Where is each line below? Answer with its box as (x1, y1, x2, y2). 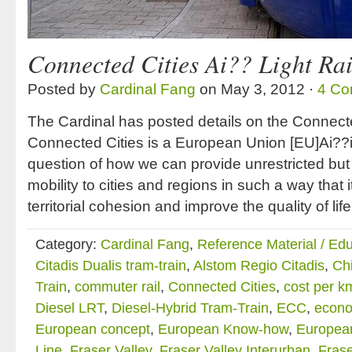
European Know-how (158, 321, 288, 337)
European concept (35, 321, 150, 337)
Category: (35, 236, 101, 252)
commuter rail (75, 279, 160, 295)
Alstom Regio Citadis (193, 258, 324, 273)
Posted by (27, 81, 100, 97)
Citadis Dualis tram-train (35, 258, 186, 273)
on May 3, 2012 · (196, 81, 317, 97)
